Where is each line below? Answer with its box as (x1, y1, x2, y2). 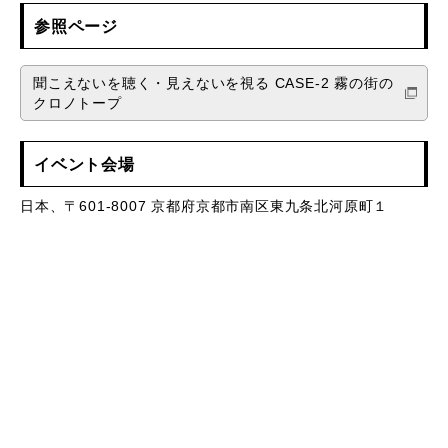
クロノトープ (33, 95, 122, 111)
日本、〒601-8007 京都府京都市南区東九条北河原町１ (20, 198, 389, 214)
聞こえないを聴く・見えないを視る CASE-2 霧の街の (33, 75, 394, 91)
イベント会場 (34, 154, 135, 173)
